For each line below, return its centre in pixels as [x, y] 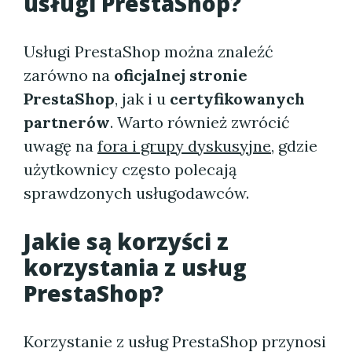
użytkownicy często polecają [130, 169]
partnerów [67, 122]
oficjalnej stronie [181, 75]
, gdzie [294, 146]
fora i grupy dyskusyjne [184, 146]
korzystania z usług [135, 267]
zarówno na [69, 75]
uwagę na [60, 146]
